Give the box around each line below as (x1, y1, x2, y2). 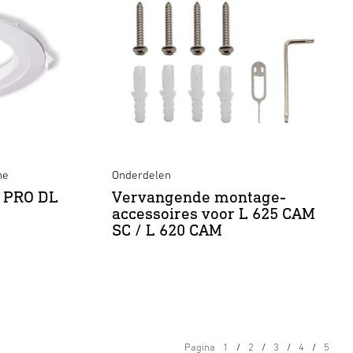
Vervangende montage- (112, 187, 286, 206)
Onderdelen (112, 168, 171, 181)
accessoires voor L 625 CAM (112, 203, 315, 223)
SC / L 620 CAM (112, 220, 222, 240)
